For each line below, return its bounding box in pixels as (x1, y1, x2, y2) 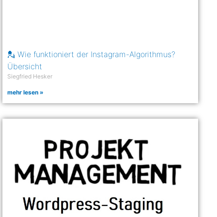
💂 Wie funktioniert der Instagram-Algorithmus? (7, 49, 176, 59)
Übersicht (7, 61, 43, 71)
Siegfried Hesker (7, 72, 53, 80)
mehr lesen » (7, 88, 44, 96)
